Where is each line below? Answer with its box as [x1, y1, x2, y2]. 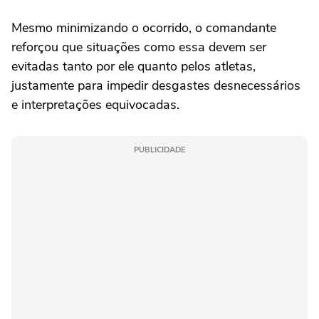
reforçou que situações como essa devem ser [11, 38, 266, 56]
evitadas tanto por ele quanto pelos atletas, [11, 58, 256, 75]
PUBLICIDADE [134, 145, 185, 156]
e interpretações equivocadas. [11, 96, 179, 114]
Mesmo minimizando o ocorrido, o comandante [11, 19, 276, 37]
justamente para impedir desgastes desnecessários [11, 77, 300, 95]
